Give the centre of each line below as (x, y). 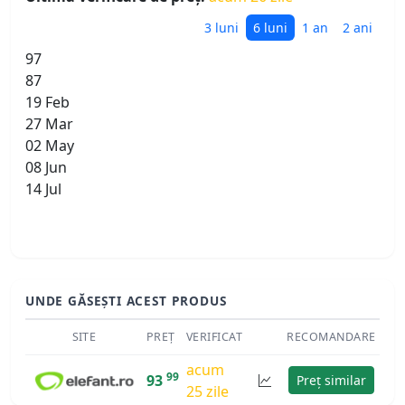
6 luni (270, 28)
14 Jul (43, 189)
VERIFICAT (215, 336)
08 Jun (46, 168)
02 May (50, 146)
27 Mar (49, 124)
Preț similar (331, 380)
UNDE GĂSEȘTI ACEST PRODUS (126, 301)
